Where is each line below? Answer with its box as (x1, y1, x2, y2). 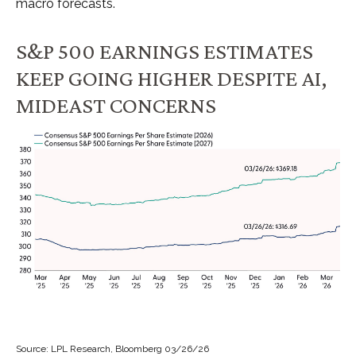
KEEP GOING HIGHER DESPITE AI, (16, 64, 327, 91)
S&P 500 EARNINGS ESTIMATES (16, 37, 313, 64)
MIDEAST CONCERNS (16, 91, 220, 118)
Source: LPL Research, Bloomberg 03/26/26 (16, 342, 211, 354)
